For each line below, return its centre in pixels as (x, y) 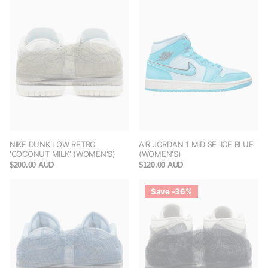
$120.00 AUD (161, 165)
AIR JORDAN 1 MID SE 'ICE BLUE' (197, 144)
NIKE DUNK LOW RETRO (53, 144)
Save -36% (171, 192)
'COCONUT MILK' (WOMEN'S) (63, 154)
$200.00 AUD (32, 165)
